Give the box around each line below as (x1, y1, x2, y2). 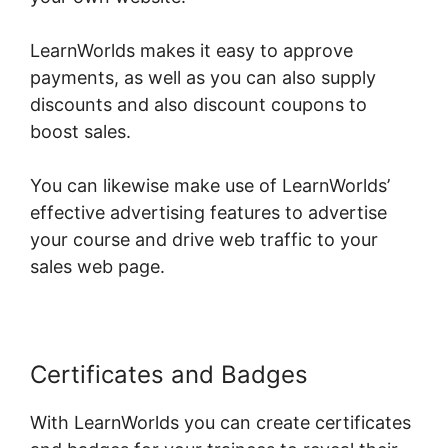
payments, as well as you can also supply (30, 67, 376, 89)
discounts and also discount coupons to (30, 94, 367, 116)
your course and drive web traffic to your (30, 229, 378, 251)
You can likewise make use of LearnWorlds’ (30, 175, 390, 197)
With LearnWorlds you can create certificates (30, 412, 411, 434)
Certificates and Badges (30, 360, 308, 390)
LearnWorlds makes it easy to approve (30, 40, 353, 62)
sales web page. (30, 256, 165, 278)
